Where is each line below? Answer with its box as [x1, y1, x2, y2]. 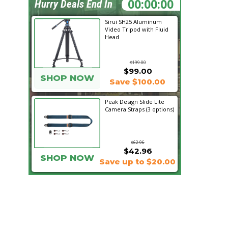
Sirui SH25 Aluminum [105, 18, 162, 25]
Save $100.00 [109, 77, 165, 87]
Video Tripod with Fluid [105, 25, 168, 33]
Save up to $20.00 [99, 157, 176, 166]
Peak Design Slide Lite [105, 98, 164, 105]
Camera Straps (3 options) [105, 105, 174, 113]
